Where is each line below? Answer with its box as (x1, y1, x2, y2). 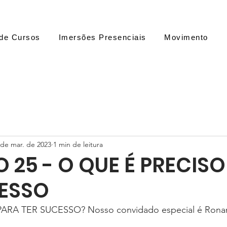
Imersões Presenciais (58, 33, 146, 42)
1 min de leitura (53, 139, 103, 149)
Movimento (164, 33, 208, 42)
